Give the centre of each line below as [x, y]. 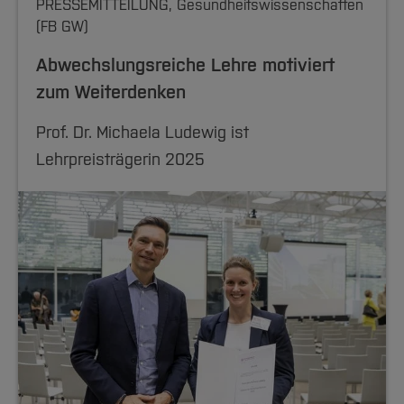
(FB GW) [62, 27]
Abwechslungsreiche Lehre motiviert [185, 65]
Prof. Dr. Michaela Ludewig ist [142, 133]
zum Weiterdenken [111, 92]
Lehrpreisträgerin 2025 [120, 160]
